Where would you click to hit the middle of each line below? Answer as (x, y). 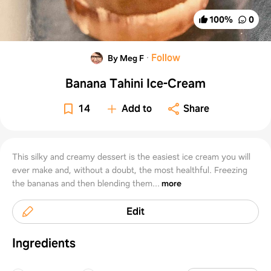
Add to (137, 108)
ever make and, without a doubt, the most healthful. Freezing (130, 170)
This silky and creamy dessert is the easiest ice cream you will (131, 156)
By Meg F (126, 58)
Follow (165, 57)
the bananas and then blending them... (86, 183)
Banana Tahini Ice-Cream (135, 83)
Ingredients (44, 243)
